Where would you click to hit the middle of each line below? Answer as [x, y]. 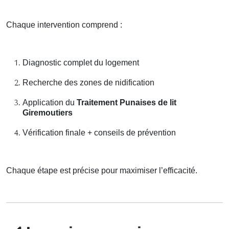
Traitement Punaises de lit [127, 102]
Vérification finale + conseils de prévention [99, 132]
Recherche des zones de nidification [88, 82]
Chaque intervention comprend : [64, 25]
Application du [50, 102]
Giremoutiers [48, 112]
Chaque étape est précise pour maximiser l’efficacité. [102, 170]
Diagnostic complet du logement [81, 62]
